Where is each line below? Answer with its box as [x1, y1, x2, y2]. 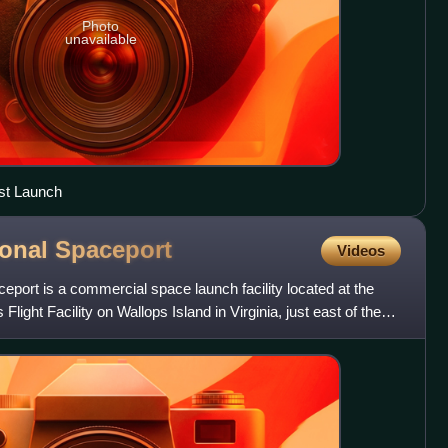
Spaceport [55, 236, 172, 264]
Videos [336, 241, 385, 259]
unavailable [64, 31, 137, 48]
